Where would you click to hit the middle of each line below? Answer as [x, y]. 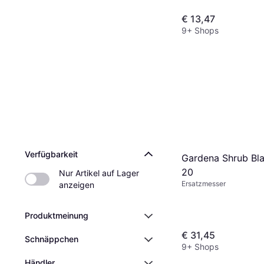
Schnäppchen [52, 239]
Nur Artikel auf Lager [99, 173]
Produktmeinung [57, 215]
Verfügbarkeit [51, 154]
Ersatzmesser [204, 183]
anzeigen [77, 185]
